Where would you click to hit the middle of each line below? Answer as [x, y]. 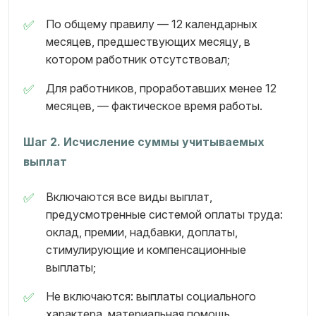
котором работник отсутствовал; [138, 59]
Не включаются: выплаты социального [151, 296]
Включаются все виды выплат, [129, 197]
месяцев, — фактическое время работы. [154, 106]
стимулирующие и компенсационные [146, 250]
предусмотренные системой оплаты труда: [164, 214]
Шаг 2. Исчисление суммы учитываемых [144, 142]
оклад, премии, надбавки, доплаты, [142, 232]
